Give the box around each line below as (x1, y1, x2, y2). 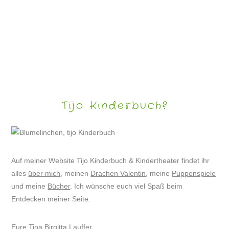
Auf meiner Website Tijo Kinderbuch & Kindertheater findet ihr (11, 156, 210, 165)
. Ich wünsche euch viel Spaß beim (70, 181, 183, 190)
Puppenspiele (172, 169, 216, 177)
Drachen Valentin (90, 169, 146, 177)
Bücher (48, 181, 71, 190)
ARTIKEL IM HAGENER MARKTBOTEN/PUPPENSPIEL (23, 22, 206, 33)
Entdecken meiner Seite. (11, 194, 91, 203)
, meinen (60, 169, 91, 177)
